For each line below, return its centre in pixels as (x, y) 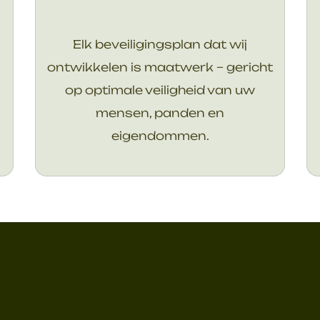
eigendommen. (160, 135)
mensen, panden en (160, 112)
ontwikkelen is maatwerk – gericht (160, 67)
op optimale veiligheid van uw (160, 90)
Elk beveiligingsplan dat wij (160, 44)
